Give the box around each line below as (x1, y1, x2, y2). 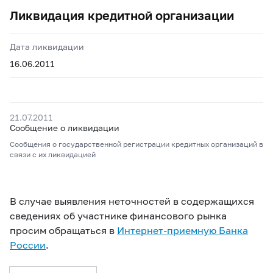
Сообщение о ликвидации (10, 122, 119, 133)
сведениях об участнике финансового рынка (10, 210, 227, 221)
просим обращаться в (10, 224, 117, 236)
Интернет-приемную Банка (117, 224, 248, 236)
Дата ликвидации (10, 41, 84, 52)
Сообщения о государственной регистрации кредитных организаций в (10, 140, 263, 149)
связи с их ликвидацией (10, 150, 96, 159)
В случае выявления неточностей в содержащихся (10, 195, 254, 207)
